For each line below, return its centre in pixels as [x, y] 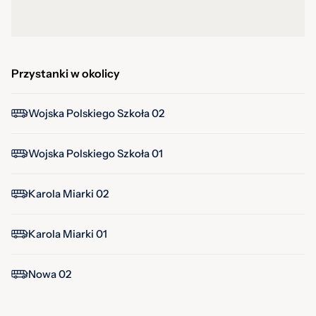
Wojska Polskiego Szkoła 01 [96, 153]
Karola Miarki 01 [68, 234]
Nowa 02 [50, 274]
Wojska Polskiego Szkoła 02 [96, 113]
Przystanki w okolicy [66, 73]
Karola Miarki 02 [68, 194]
